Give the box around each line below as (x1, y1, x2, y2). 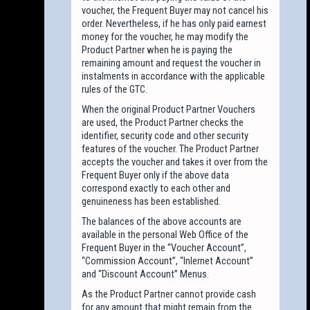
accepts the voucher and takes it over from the (82, 155, 268, 168)
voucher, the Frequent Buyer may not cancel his (82, 3, 269, 17)
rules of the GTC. (82, 82, 148, 95)
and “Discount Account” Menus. (82, 267, 210, 280)
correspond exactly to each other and (82, 181, 231, 194)
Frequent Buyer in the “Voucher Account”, (82, 241, 247, 254)
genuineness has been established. (82, 194, 221, 208)
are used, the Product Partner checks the (82, 116, 244, 129)
